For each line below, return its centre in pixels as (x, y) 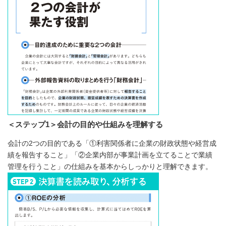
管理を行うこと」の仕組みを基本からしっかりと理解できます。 (110, 166)
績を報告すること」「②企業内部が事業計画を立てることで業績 (110, 155)
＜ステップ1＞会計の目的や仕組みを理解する (85, 124)
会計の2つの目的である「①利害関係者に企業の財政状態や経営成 (112, 143)
